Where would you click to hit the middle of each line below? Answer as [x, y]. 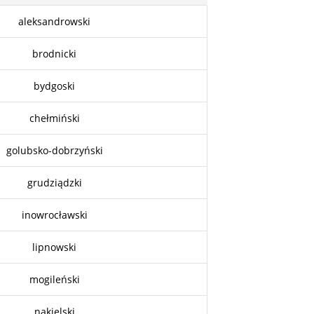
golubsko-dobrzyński [54, 150]
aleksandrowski [55, 21]
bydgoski [55, 86]
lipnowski [55, 247]
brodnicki [55, 53]
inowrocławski [54, 214]
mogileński [54, 279]
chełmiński [54, 118]
